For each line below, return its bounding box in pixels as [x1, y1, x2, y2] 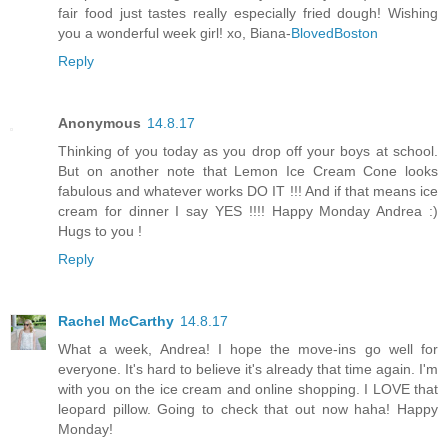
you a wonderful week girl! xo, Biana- [58, 25, 291, 42]
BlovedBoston [291, 25, 378, 42]
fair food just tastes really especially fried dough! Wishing [58, 5, 438, 22]
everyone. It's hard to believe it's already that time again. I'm [58, 361, 438, 378]
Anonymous [58, 115, 141, 132]
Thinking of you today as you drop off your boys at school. [58, 143, 438, 160]
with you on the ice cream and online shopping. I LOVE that [58, 381, 438, 398]
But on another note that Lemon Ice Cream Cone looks [58, 163, 438, 180]
